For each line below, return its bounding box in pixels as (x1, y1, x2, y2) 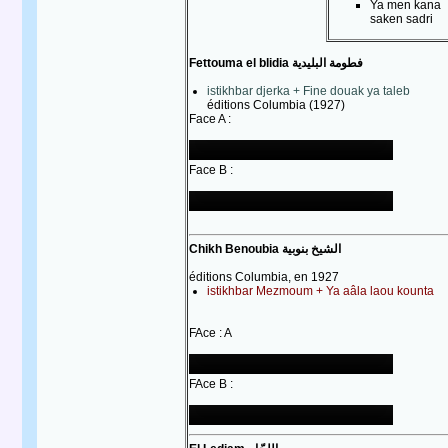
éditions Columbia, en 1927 (189, 270, 339, 284)
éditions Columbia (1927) (207, 98, 345, 112)
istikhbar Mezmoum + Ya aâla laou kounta (207, 284, 434, 298)
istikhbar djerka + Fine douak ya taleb (207, 84, 410, 98)
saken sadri (369, 12, 433, 26)
